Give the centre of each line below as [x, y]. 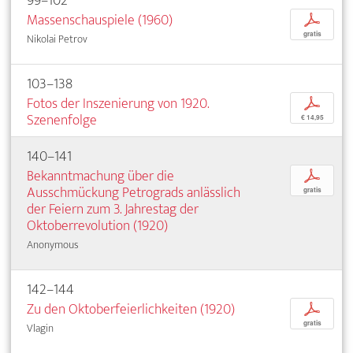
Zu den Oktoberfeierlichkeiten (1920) [131, 310]
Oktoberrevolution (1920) [97, 226]
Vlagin [40, 329]
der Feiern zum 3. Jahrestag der [113, 210]
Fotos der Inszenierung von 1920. [118, 104]
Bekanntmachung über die [100, 176]
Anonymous [53, 245]
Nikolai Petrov [57, 39]
